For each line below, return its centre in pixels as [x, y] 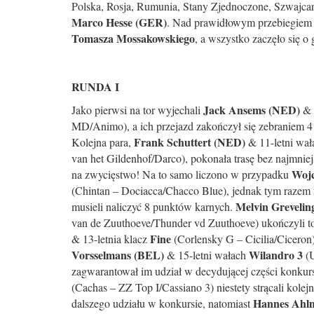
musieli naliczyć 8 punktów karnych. [153, 206]
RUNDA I [97, 87]
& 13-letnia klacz [111, 239]
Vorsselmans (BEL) [118, 255]
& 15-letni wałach [206, 255]
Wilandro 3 [276, 255]
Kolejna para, [103, 142]
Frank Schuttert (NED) [190, 142]
